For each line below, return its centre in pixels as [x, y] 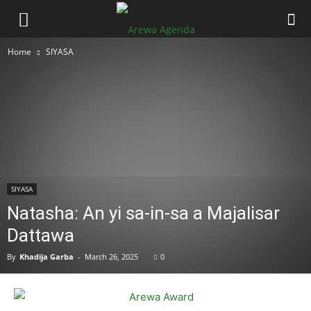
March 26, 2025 [111, 257]
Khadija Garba [47, 257]
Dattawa [41, 235]
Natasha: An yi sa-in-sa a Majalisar [143, 213]
